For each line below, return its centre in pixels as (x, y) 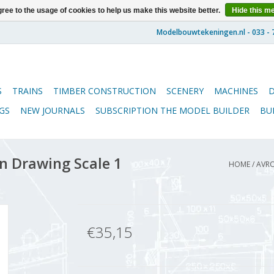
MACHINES (236, 91)
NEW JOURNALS (53, 110)
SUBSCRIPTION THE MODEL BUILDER (172, 110)
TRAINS (28, 91)
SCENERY (185, 91)
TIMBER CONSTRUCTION (105, 91)
